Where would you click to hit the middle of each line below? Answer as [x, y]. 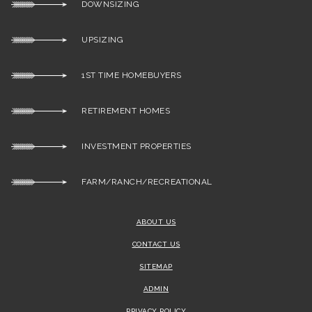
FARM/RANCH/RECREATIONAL [140, 182]
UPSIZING [95, 40]
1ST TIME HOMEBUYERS [124, 75]
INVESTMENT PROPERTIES [129, 146]
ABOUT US [156, 222]
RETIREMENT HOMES [118, 111]
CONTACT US [156, 244]
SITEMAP [156, 266]
